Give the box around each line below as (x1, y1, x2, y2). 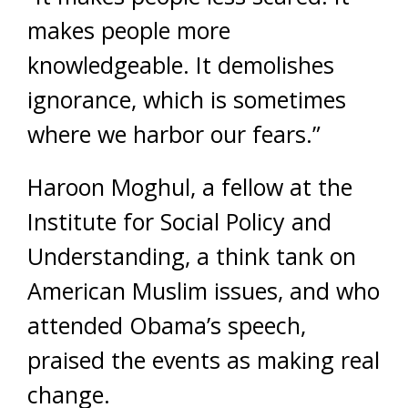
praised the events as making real (27, 344, 380, 375)
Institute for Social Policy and (27, 206, 331, 237)
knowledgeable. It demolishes (27, 49, 334, 80)
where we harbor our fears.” (27, 118, 321, 149)
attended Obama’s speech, (27, 310, 306, 341)
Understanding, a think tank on (27, 240, 356, 271)
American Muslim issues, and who (27, 275, 380, 306)
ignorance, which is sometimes (27, 84, 346, 115)
